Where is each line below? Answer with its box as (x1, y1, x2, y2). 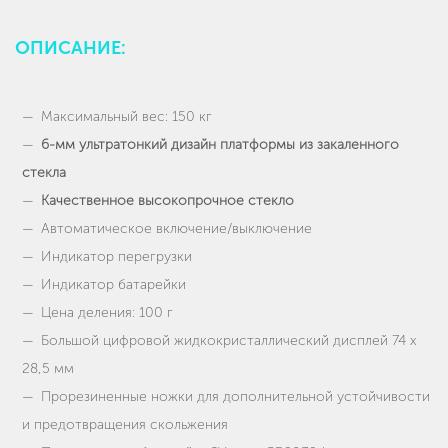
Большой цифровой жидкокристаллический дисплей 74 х (41, 332, 416, 350)
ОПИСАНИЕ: (15, 37, 126, 60)
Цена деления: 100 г (41, 304, 173, 322)
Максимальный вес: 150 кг (41, 108, 212, 126)
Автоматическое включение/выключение (41, 220, 312, 238)
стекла (22, 164, 66, 182)
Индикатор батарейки (41, 276, 186, 294)
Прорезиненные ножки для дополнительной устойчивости (41, 388, 430, 406)
